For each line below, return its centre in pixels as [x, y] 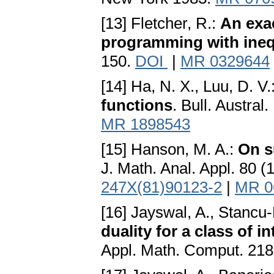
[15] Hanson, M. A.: [169, 150]
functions [137, 106]
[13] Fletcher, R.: [161, 24]
